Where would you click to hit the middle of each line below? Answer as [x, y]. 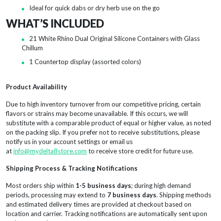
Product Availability [37, 87]
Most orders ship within [41, 185]
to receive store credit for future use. [140, 151]
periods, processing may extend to [56, 195]
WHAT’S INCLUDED [55, 23]
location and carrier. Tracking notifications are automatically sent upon [107, 213]
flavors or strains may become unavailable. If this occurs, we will [97, 113]
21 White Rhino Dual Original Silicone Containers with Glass [114, 38]
